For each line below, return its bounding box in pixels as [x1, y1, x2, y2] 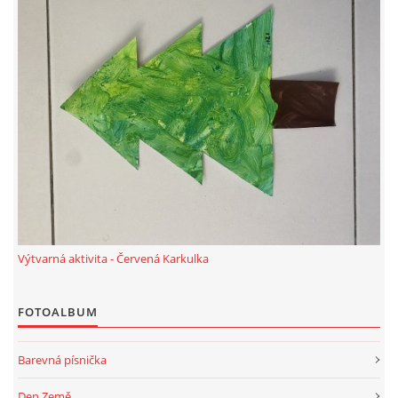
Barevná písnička [18, 351, 107, 368]
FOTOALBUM [18, 303, 98, 320]
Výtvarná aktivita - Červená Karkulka [18, 250, 209, 267]
